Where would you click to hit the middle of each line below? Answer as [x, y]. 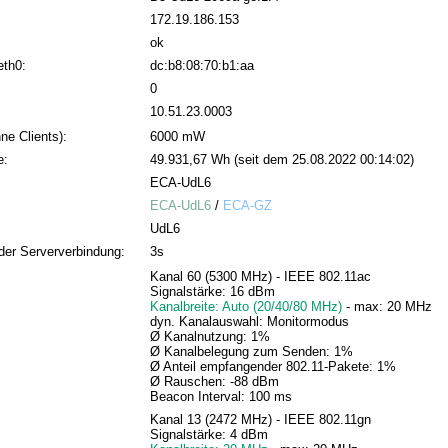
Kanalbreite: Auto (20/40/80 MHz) [247, 307]
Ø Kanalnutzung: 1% [209, 337]
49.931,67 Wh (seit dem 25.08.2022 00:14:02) [281, 160]
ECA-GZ [247, 206]
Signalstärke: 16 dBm [212, 292]
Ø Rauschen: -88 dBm [214, 382]
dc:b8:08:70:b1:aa [201, 66]
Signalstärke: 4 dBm [208, 435]
